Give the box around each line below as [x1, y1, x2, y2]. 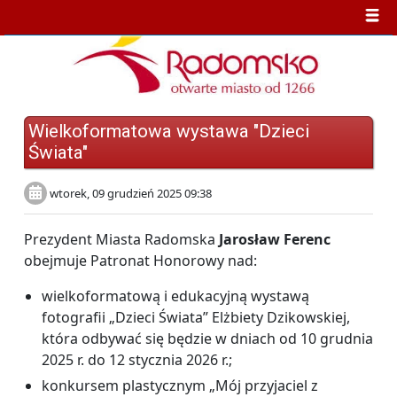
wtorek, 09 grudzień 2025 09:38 [47, 184, 212, 201]
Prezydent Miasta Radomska [24, 229, 219, 249]
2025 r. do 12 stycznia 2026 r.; [42, 349, 232, 370]
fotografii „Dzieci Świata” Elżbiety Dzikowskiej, [42, 307, 350, 327]
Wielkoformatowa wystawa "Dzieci [28, 120, 309, 142]
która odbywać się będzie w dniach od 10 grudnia [42, 328, 373, 348]
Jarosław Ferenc [219, 229, 331, 249]
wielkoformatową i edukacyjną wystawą [42, 285, 309, 306]
